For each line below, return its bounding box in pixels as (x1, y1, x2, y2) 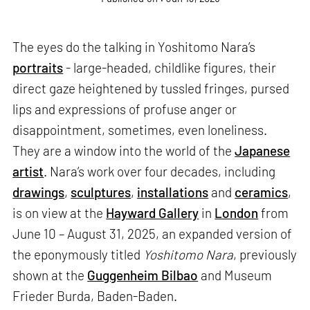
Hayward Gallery (106, 205, 199, 221)
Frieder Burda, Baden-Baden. (12, 288, 178, 304)
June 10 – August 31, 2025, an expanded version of (12, 226, 293, 242)
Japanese (235, 143, 291, 159)
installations (137, 184, 209, 201)
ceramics (235, 184, 289, 201)
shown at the (12, 267, 88, 284)
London (215, 205, 259, 221)
